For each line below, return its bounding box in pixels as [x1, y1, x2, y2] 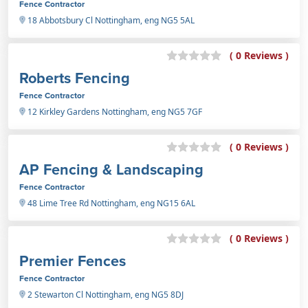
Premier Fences [19, 250, 126, 272]
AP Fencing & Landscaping [19, 158, 203, 180]
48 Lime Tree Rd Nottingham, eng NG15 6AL [25, 197, 195, 209]
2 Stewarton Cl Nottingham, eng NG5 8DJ [25, 288, 184, 300]
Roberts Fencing [19, 67, 130, 89]
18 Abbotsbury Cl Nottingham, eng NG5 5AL [25, 14, 195, 26]
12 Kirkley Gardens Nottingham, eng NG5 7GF [25, 105, 202, 118]
